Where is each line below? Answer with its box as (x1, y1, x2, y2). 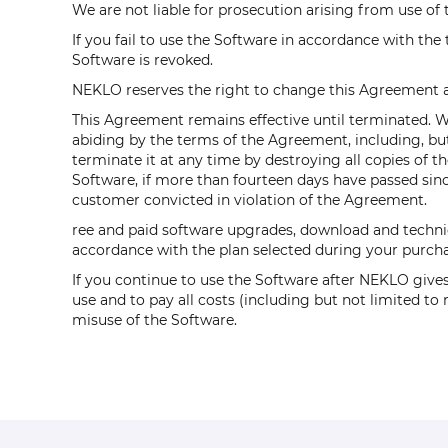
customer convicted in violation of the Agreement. (72, 191, 427, 209)
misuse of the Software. (72, 311, 237, 329)
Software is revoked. (72, 51, 213, 69)
